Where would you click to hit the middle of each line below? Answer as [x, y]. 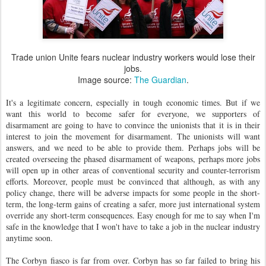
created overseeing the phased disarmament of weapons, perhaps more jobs [133, 159]
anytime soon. [29, 238]
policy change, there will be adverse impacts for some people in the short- [133, 193]
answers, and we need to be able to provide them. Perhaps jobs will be [133, 148]
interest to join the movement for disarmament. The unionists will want [133, 137]
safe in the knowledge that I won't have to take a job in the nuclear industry [133, 227]
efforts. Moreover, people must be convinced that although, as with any [133, 182]
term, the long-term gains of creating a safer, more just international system [133, 204]
